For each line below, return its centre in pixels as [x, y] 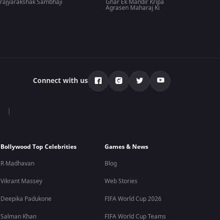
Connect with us [61, 81]
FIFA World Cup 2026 [133, 199]
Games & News [126, 147]
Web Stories [121, 181]
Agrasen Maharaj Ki [133, 8]
